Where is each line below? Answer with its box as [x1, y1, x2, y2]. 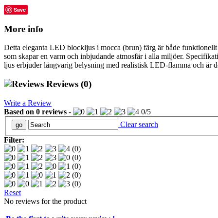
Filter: [4, 136, 24, 145]
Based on [4, 107, 36, 116]
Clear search [118, 120, 158, 129]
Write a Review [4, 98, 52, 107]
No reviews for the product [4, 197, 87, 206]
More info [4, 23, 43, 34]
